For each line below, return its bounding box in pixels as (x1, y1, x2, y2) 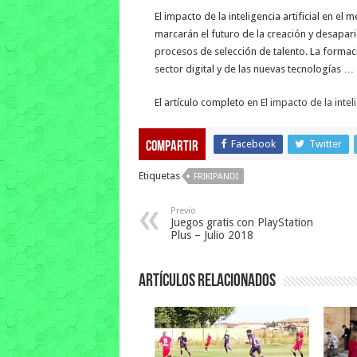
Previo (170, 206, 196, 216)
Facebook (230, 138, 276, 150)
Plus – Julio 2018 (170, 229, 253, 241)
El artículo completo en (154, 96, 261, 108)
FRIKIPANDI (193, 171, 238, 182)
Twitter (308, 138, 342, 150)
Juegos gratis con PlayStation (170, 216, 313, 229)
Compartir (145, 139, 198, 155)
